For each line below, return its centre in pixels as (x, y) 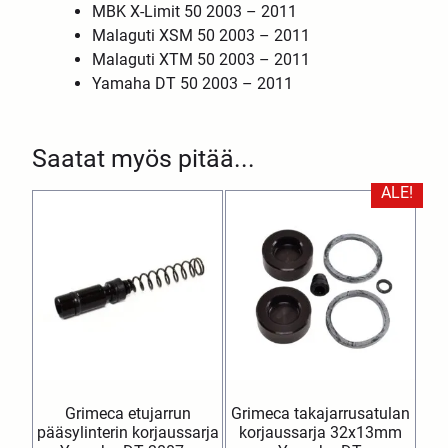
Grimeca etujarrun (127, 413)
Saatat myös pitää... (144, 158)
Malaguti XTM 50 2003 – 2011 (201, 59)
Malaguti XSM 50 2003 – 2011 (201, 35)
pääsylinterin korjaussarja (127, 432)
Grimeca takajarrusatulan (320, 413)
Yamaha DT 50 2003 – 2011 (193, 83)
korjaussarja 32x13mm (320, 432)
